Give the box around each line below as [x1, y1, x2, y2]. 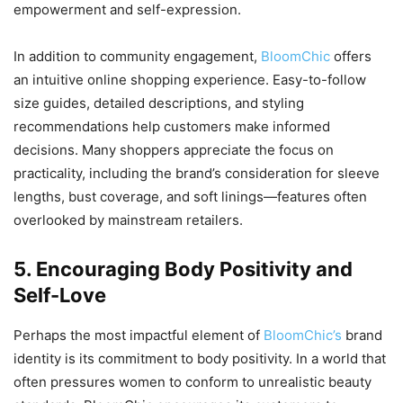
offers [330, 48, 372, 66]
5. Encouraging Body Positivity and [13, 257, 353, 282]
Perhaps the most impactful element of [13, 327, 264, 345]
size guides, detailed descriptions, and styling [13, 94, 304, 112]
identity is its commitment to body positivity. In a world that [13, 350, 386, 368]
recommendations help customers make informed [13, 118, 330, 136]
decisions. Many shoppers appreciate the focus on [13, 141, 334, 159]
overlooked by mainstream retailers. [13, 211, 243, 229]
